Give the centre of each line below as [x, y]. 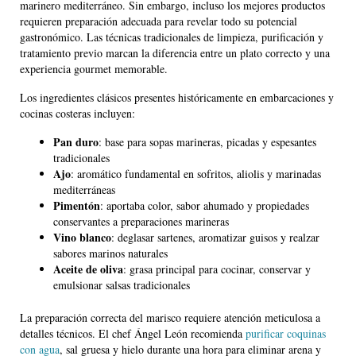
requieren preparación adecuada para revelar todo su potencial [159, 21]
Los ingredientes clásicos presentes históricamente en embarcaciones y [177, 98]
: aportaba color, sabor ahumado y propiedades [205, 206]
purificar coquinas [286, 334]
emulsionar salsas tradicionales [122, 285]
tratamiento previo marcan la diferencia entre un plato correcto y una [175, 53]
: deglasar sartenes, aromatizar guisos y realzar [215, 238]
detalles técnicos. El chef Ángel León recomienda [133, 334]
